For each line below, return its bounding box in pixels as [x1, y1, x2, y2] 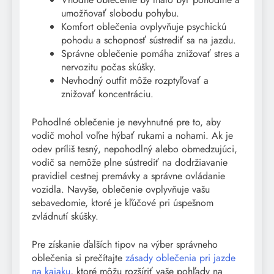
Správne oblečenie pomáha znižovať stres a [61, 46, 240, 61]
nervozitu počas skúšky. [61, 59, 156, 74]
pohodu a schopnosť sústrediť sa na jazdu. [61, 32, 236, 47]
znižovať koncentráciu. [61, 86, 154, 101]
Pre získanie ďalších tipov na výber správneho [32, 237, 218, 251]
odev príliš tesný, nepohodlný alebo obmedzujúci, [32, 141, 237, 156]
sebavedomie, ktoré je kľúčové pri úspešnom [32, 195, 213, 210]
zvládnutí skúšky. [32, 209, 98, 223]
